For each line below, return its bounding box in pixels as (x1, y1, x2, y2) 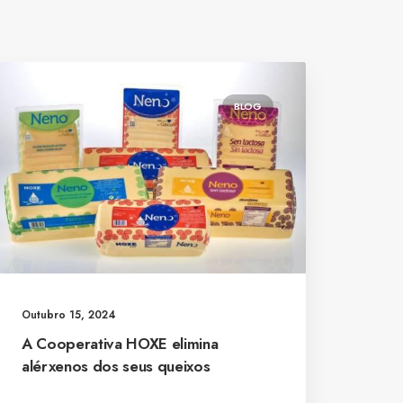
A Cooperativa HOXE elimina (22, 332, 219, 354)
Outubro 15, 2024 (22, 306, 116, 323)
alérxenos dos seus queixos (22, 354, 210, 377)
